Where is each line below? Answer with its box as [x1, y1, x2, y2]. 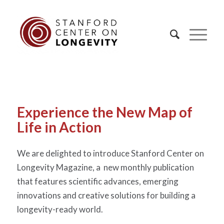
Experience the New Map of [16, 103, 192, 120]
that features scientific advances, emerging [16, 176, 178, 187]
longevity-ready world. [16, 204, 103, 215]
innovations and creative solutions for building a [16, 190, 195, 201]
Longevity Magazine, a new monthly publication [16, 162, 194, 173]
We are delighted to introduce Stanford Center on [16, 148, 204, 159]
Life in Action [16, 118, 101, 135]
